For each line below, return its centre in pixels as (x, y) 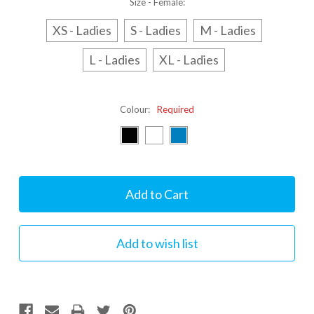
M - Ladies (227, 30)
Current (35, 182)
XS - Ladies (82, 30)
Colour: (136, 109)
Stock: (32, 195)
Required (176, 109)
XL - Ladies (189, 59)
